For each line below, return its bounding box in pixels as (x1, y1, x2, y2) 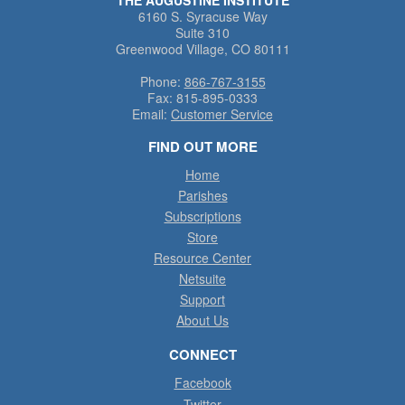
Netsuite (179, 268, 226, 287)
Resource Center (154, 248, 251, 267)
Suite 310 (175, 23, 230, 42)
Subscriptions (164, 206, 241, 225)
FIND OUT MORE (147, 136, 258, 156)
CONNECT (168, 344, 237, 364)
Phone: (139, 71, 181, 90)
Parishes (177, 185, 228, 204)
